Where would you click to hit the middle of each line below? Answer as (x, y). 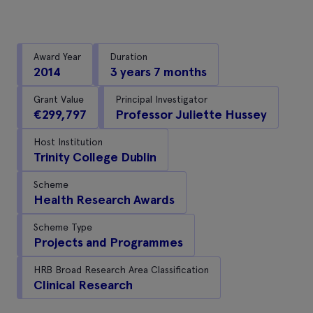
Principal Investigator (161, 99)
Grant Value (59, 99)
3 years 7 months (158, 72)
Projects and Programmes (108, 242)
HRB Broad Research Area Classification (121, 269)
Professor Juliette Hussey (191, 114)
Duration (129, 56)
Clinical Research (83, 285)
